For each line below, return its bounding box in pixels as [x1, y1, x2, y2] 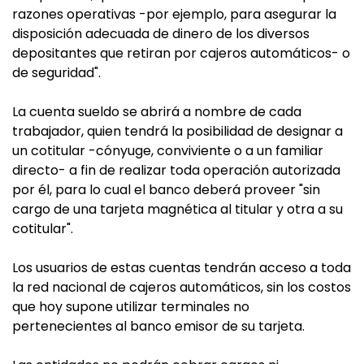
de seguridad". [12, 63, 101, 82]
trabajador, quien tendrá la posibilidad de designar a [12, 122, 343, 141]
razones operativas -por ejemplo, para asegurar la [12, 5, 336, 24]
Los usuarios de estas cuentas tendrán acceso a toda [12, 258, 351, 277]
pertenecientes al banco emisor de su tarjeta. [12, 317, 305, 336]
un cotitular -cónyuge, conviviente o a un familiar [12, 141, 323, 160]
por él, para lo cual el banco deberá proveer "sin [12, 180, 320, 199]
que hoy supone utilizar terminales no [12, 297, 249, 316]
